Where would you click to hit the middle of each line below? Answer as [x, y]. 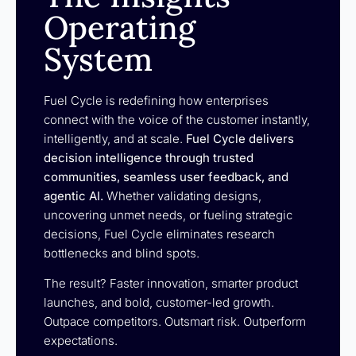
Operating [120, 27]
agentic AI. [74, 195]
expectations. [81, 341]
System [98, 59]
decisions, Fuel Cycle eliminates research [159, 234]
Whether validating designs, [182, 195]
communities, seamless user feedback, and [166, 176]
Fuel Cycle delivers [240, 138]
